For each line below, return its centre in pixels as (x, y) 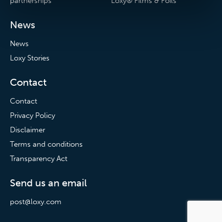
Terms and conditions (46, 144)
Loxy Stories (30, 58)
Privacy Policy (32, 115)
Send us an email (48, 183)
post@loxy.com (36, 201)
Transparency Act (39, 158)
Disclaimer (28, 130)
